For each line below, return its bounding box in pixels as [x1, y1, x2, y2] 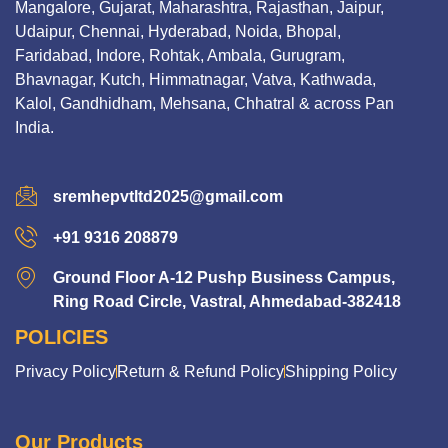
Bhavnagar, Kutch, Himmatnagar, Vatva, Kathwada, [15, 70, 376, 88]
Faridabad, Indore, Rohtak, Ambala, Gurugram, [15, 46, 345, 64]
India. [15, 118, 54, 136]
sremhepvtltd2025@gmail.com [52, 187, 283, 205]
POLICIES [15, 325, 108, 348]
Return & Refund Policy [117, 362, 284, 380]
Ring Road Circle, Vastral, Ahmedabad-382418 [52, 292, 401, 310]
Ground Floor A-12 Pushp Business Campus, [52, 268, 395, 286]
